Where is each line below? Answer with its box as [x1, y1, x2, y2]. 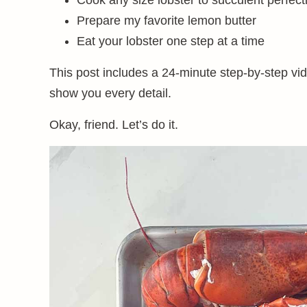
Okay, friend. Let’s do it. [49, 118, 178, 132]
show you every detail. [49, 86, 171, 100]
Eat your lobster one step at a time [77, 34, 265, 48]
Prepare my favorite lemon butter [77, 14, 256, 27]
